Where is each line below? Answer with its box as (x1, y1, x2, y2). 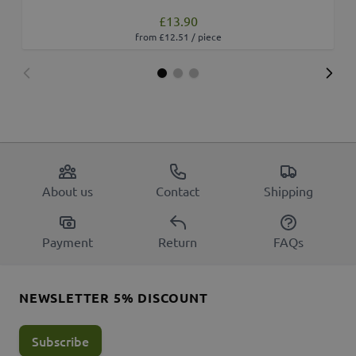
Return (158, 234, 198, 250)
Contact (156, 183, 200, 199)
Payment (42, 234, 94, 250)
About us (42, 183, 94, 199)
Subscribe (32, 332, 89, 350)
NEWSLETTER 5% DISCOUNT (19, 289, 208, 307)
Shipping (263, 183, 313, 199)
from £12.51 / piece (134, 30, 222, 44)
